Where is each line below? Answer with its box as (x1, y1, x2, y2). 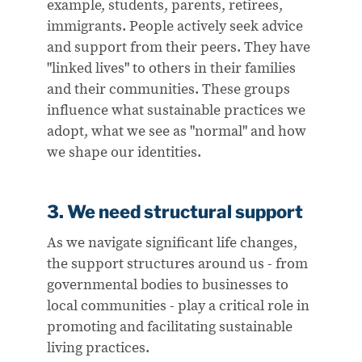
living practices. (47, 338, 150, 358)
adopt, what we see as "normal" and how (47, 121, 307, 141)
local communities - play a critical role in (47, 296, 310, 316)
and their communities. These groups (47, 79, 291, 99)
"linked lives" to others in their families (47, 58, 297, 78)
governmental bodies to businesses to (47, 275, 289, 295)
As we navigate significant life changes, (47, 233, 298, 253)
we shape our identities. (47, 142, 202, 162)
